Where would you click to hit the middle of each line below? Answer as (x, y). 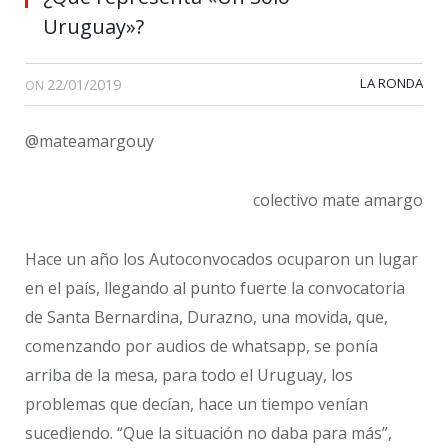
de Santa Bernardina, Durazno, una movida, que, (206, 316)
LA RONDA (391, 83)
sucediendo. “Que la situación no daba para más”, (208, 432)
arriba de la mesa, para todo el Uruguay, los (189, 374)
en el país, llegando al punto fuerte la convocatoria (215, 287)
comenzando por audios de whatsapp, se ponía (201, 345)
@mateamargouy (89, 141)
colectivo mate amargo (338, 199)
